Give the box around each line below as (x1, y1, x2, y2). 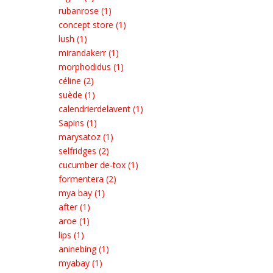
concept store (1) (58, 19, 126, 30)
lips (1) (58, 229, 84, 241)
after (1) (58, 201, 90, 213)
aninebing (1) (58, 243, 109, 255)
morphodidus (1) (58, 61, 124, 73)
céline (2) (58, 75, 94, 87)
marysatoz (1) (58, 131, 113, 143)
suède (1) (58, 89, 95, 101)
